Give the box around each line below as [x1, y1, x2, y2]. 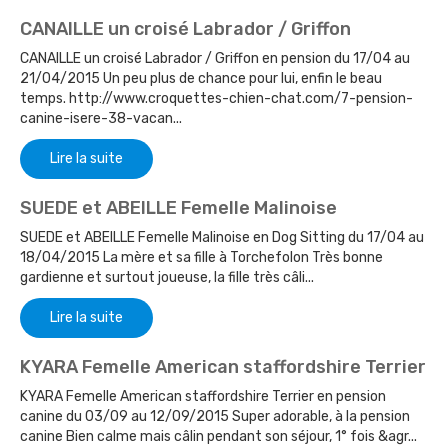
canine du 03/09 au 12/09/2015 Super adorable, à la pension [20, 408, 410, 426]
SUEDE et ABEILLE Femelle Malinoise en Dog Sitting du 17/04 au [20, 229, 424, 247]
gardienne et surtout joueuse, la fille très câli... [20, 269, 314, 287]
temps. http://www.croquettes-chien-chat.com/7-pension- [20, 90, 413, 108]
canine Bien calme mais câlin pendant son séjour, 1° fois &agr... [20, 428, 417, 446]
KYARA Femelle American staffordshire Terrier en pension [20, 388, 386, 406]
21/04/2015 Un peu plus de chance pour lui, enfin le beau [20, 70, 382, 88]
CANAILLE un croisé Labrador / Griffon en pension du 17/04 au [20, 50, 410, 68]
